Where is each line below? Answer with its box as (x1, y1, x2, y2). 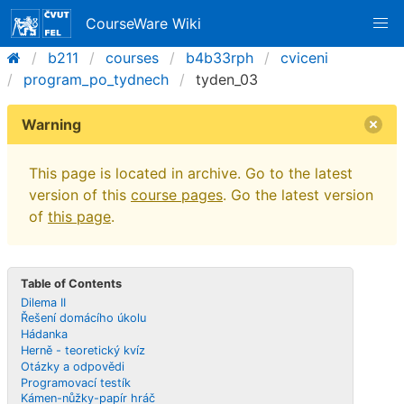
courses (106, 49, 159, 67)
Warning (22, 115, 81, 133)
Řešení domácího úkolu (21, 311, 147, 326)
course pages (131, 186, 223, 204)
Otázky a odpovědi (21, 359, 125, 373)
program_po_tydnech (23, 70, 169, 88)
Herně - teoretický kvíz (21, 343, 146, 357)
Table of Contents (21, 276, 123, 290)
